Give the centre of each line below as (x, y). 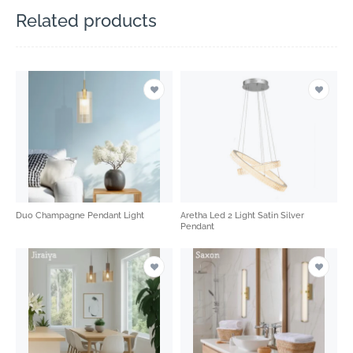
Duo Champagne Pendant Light (81, 216)
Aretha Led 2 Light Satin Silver (242, 216)
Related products (86, 21)
